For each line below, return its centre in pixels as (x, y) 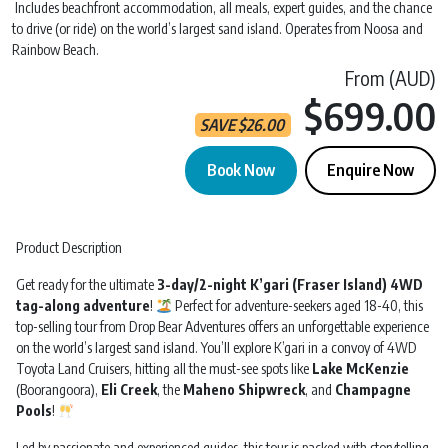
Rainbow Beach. (55, 50)
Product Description (69, 248)
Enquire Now (370, 170)
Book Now (241, 170)
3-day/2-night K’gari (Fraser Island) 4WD (290, 285)
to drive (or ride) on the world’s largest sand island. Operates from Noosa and (217, 29)
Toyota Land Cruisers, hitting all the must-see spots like (164, 369)
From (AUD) (390, 78)
